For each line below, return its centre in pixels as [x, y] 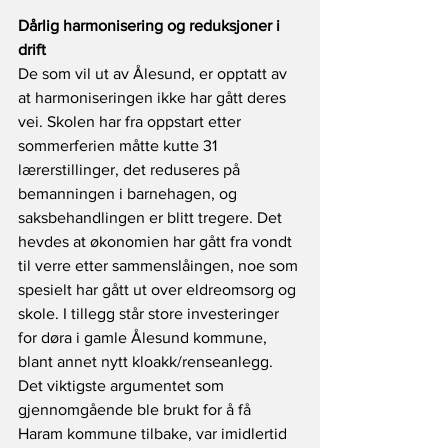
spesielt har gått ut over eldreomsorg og [159, 290]
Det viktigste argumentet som [123, 386]
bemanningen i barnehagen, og [129, 194]
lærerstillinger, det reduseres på [131, 170]
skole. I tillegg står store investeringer [150, 314]
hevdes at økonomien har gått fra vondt [157, 242]
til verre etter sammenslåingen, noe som [160, 266]
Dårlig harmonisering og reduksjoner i [151, 26]
